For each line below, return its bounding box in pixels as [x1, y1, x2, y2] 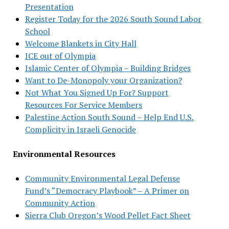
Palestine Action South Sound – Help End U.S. [25, 111, 194, 123]
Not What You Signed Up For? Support [25, 86, 169, 98]
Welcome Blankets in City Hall [25, 37, 136, 49]
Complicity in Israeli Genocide [25, 123, 136, 135]
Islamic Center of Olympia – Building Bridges [25, 62, 191, 74]
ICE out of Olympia [25, 50, 96, 61]
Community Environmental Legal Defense [25, 172, 180, 184]
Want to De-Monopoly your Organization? [25, 74, 182, 86]
